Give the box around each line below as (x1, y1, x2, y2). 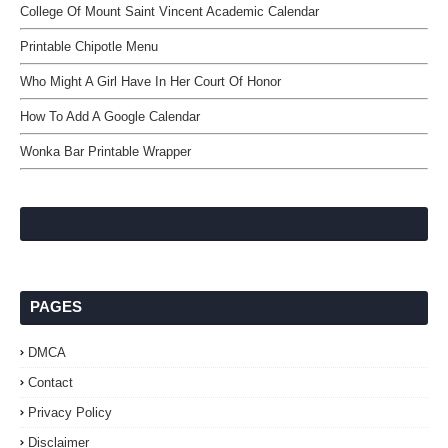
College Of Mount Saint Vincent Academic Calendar (20, 4, 319, 19)
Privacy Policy (28, 405, 112, 420)
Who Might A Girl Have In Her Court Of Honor (20, 74, 281, 89)
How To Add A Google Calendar (20, 109, 200, 124)
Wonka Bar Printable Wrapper (20, 144, 191, 159)
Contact (28, 375, 73, 390)
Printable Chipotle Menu (20, 39, 158, 54)
